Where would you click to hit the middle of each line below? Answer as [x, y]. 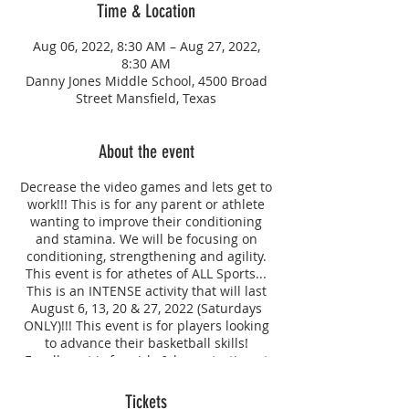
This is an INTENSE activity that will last [146, 290]
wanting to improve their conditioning [146, 221]
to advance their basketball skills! [146, 342]
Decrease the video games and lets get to [146, 186]
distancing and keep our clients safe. [146, 394]
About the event [146, 151]
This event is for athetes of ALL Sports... [146, 273]
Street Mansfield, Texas [146, 98]
